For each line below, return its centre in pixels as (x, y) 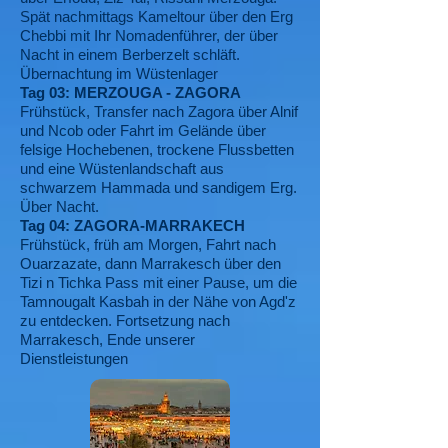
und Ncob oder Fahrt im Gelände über (143, 130)
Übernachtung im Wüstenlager (119, 73)
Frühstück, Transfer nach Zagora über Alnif (159, 111)
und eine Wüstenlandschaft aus (122, 168)
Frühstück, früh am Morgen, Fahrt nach (148, 244)
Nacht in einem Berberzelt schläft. (130, 54)
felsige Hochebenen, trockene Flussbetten (157, 149)
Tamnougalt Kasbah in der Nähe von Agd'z (158, 301)
